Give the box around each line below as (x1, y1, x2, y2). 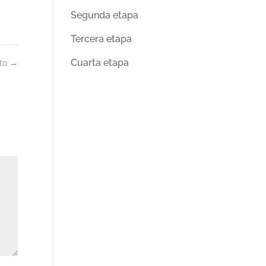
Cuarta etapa (71, 57, 129, 68)
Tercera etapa (71, 33, 132, 45)
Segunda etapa (71, 9, 139, 21)
